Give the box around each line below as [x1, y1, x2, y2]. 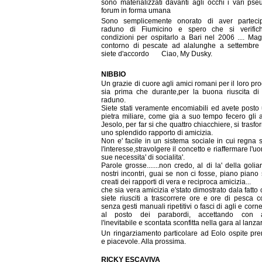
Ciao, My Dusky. [160, 50, 212, 58]
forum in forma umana [101, 6, 173, 15]
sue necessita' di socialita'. [101, 153, 185, 161]
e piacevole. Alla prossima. [101, 237, 186, 246]
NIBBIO [101, 70, 126, 79]
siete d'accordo [101, 50, 151, 58]
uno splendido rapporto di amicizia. [101, 128, 213, 137]
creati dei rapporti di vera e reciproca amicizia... [101, 177, 251, 186]
